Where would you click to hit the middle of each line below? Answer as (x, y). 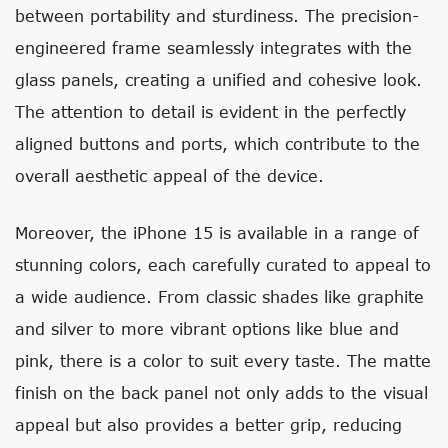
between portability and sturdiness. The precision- (217, 15)
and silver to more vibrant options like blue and (207, 328)
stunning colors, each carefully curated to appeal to (223, 264)
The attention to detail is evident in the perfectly (210, 111)
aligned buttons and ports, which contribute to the (217, 143)
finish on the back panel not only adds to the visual (221, 392)
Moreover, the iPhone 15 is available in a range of (217, 232)
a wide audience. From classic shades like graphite (219, 296)
